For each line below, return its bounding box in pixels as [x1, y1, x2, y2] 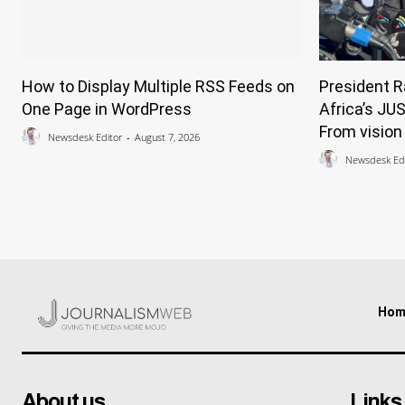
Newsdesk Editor [48, 130, 122, 145]
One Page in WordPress [22, 99, 192, 118]
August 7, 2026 [135, 130, 200, 145]
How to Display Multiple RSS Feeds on [22, 76, 295, 96]
